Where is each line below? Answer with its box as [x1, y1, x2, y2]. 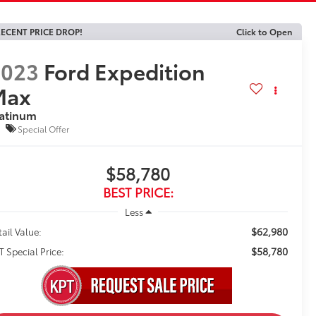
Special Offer [18, 122, 70, 135]
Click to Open [236, 25, 292, 37]
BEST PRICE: [102, 183, 174, 202]
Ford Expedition [44, 56, 206, 87]
